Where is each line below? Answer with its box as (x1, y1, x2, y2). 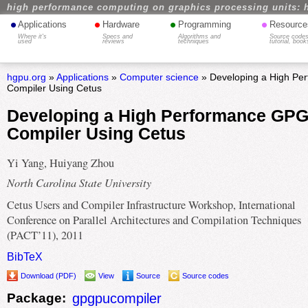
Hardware (102, 19, 140, 30)
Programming (177, 19, 231, 30)
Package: (6, 290, 66, 305)
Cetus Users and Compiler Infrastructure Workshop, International (6, 197, 296, 213)
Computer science (119, 71, 199, 82)
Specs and (102, 33, 133, 40)
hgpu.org (6, 71, 46, 82)
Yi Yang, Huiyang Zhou (6, 155, 114, 171)
